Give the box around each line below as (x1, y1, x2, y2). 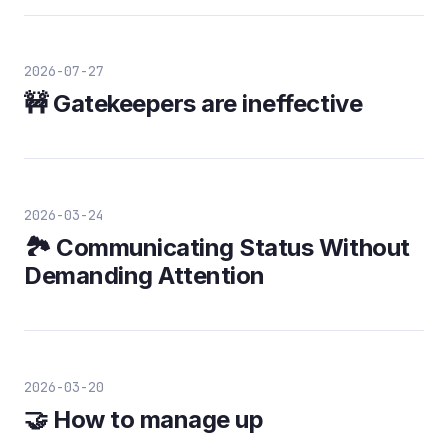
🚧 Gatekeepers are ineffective (24, 89, 363, 119)
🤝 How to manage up (24, 404, 264, 434)
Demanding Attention (24, 261, 265, 291)
